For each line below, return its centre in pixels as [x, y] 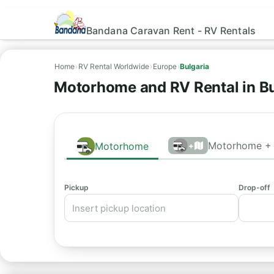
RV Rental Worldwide [114, 66]
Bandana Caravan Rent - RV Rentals [171, 30]
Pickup [76, 187]
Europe [165, 66]
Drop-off [254, 187]
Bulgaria [194, 66]
